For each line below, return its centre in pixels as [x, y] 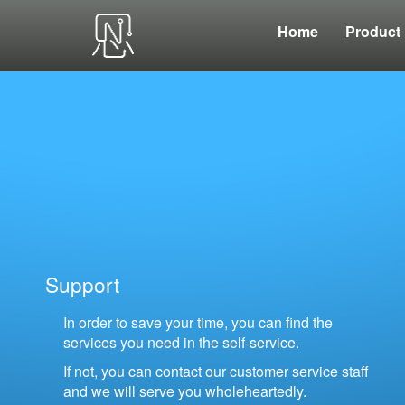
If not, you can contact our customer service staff [216, 372]
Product [372, 31]
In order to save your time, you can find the [198, 323]
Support [82, 284]
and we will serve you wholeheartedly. [185, 391]
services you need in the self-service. [181, 343]
